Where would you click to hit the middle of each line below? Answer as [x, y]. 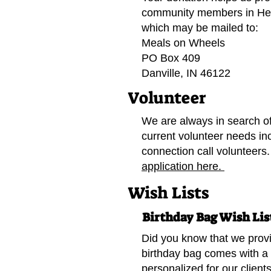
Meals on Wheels [183, 43]
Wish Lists [168, 193]
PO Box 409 [171, 58]
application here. [183, 166]
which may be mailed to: [200, 28]
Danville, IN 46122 [186, 73]
